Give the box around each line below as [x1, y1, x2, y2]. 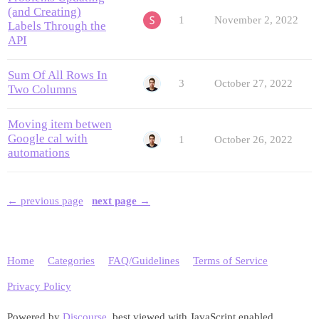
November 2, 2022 [214, 14, 298, 26]
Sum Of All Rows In [8, 68, 108, 83]
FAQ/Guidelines [108, 254, 179, 266]
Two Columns [8, 83, 77, 97]
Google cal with [8, 132, 88, 146]
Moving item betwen [8, 117, 112, 132]
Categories [48, 254, 95, 266]
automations [8, 146, 70, 160]
